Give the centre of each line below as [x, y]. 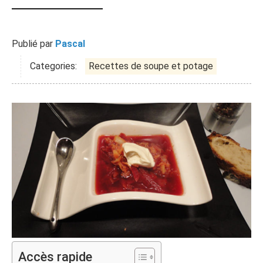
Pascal [70, 44]
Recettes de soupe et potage [151, 66]
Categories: [53, 66]
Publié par [33, 44]
